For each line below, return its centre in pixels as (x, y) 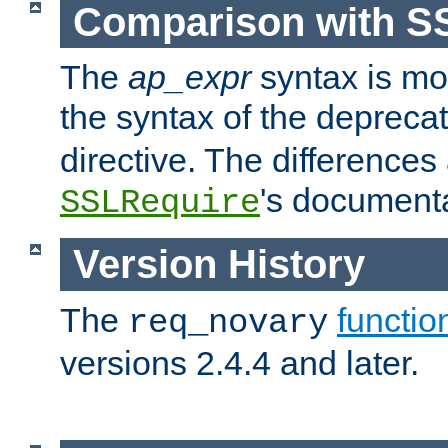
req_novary (228, 322)
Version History (218, 263)
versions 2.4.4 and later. (239, 362)
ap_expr (189, 77)
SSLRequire (160, 203)
